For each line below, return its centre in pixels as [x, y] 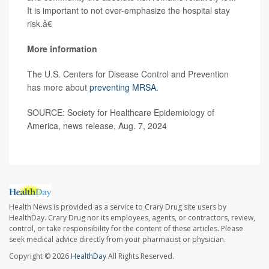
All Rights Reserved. [140, 256]
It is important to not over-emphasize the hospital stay [128, 11]
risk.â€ [40, 24]
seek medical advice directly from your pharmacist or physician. [117, 239]
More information [62, 49]
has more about [58, 87]
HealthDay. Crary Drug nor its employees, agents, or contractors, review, [132, 217]
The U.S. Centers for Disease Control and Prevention [128, 74]
